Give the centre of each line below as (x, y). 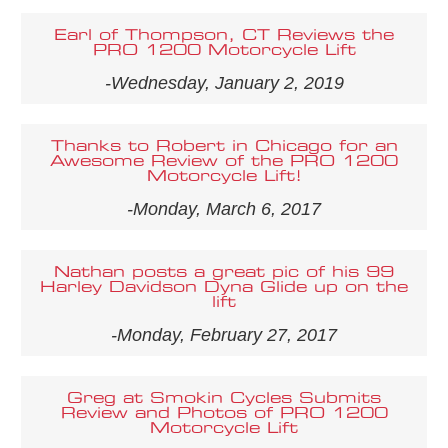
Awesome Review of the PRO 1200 (224, 161)
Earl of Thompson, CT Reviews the (224, 35)
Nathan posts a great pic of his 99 (224, 272)
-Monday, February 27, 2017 (224, 334)
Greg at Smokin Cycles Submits (224, 398)
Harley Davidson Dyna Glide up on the (224, 287)
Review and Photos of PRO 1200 (224, 413)
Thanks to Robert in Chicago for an (224, 146)
